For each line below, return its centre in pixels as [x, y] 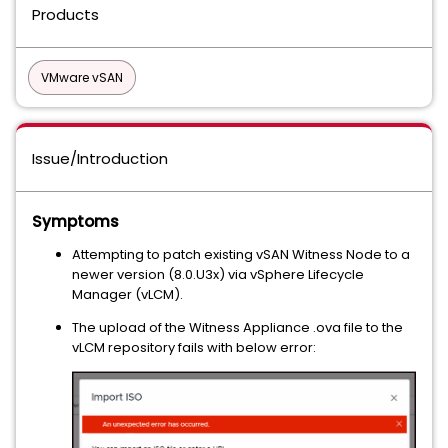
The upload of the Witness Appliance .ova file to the [237, 327]
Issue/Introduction [100, 158]
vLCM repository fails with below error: [194, 347]
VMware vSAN [82, 77]
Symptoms [75, 221]
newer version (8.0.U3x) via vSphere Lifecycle [218, 274]
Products [65, 14]
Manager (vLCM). [127, 294]
